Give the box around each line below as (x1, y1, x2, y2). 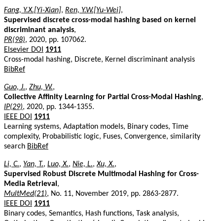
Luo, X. (47, 160, 69, 168)
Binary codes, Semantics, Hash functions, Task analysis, (4, 209, 179, 218)
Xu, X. (97, 160, 114, 168)
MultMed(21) (4, 189, 47, 198)
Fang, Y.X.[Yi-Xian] (4, 6, 61, 14)
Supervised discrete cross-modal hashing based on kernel (4, 16, 196, 24)
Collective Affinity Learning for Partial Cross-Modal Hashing (4, 93, 201, 101)
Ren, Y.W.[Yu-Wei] (65, 6, 121, 14)
